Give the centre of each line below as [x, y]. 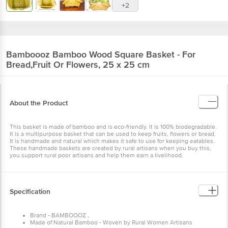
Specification [30, 191]
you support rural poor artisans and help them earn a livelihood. [97, 155]
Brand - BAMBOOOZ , [60, 215]
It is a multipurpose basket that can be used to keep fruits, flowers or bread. [113, 134]
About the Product [39, 103]
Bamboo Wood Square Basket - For [124, 54]
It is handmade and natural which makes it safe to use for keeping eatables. [113, 141]
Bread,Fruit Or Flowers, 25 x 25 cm [78, 64]
